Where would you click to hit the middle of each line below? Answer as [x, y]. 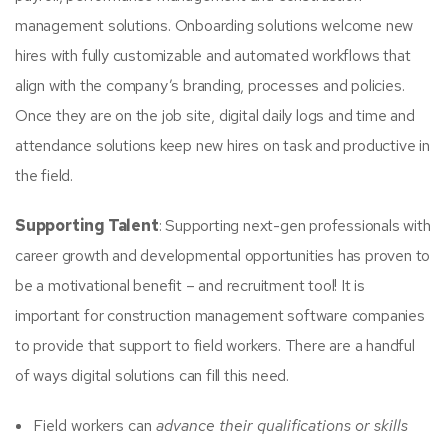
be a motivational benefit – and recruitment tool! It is [190, 285]
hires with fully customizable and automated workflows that [213, 55]
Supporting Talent [87, 225]
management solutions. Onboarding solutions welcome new [214, 25]
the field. [44, 175]
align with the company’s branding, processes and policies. [210, 85]
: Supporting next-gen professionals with [294, 225]
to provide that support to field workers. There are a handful [215, 345]
